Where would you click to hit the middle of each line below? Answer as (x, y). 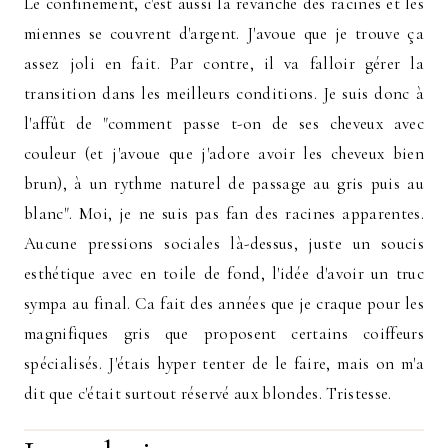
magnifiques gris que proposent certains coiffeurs (224, 333)
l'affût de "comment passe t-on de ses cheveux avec (224, 123)
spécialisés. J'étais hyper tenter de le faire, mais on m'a (224, 363)
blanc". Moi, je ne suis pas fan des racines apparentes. (224, 213)
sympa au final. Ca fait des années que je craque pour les (224, 303)
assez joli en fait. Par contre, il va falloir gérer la (224, 63)
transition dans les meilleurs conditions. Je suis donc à (224, 93)
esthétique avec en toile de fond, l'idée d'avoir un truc (224, 273)
